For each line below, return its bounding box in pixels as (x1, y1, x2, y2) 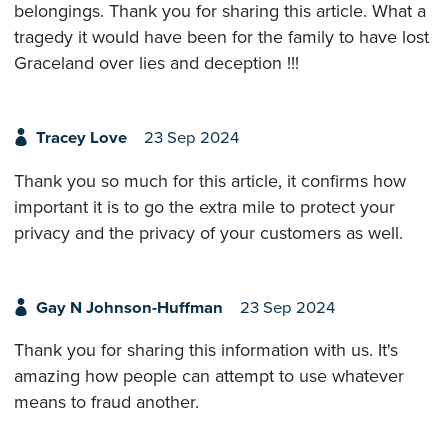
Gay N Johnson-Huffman (35, 297, 223, 318)
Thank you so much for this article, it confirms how (14, 169, 406, 192)
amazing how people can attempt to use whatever (14, 365, 404, 388)
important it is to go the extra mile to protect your (14, 195, 395, 218)
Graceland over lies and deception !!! (14, 52, 299, 75)
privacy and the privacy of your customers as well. (14, 221, 403, 244)
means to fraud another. (14, 391, 199, 414)
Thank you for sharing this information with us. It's (14, 339, 398, 362)
